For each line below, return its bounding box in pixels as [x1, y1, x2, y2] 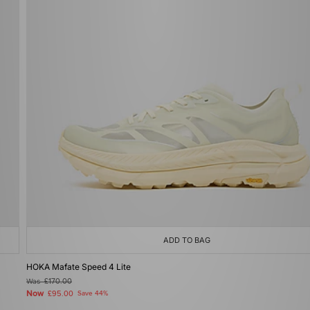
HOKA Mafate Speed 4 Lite [26, 262, 131, 272]
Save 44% [77, 289, 108, 298]
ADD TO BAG [163, 235, 210, 245]
